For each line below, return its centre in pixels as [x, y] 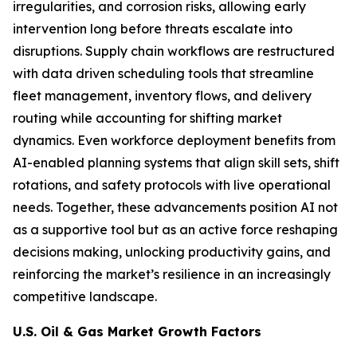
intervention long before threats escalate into [153, 29]
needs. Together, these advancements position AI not [175, 208]
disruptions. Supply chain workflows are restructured [174, 51]
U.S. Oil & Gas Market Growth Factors [137, 332]
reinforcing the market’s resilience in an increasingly [172, 275]
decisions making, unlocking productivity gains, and [172, 252]
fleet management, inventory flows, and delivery [162, 96]
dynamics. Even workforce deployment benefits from [174, 141]
